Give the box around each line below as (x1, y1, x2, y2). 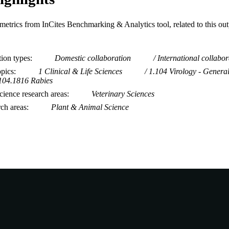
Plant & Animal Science (51, 102, 129, 111)
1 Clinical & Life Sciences (38, 66, 122, 76)
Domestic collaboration (55, 53, 131, 62)
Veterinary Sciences (91, 89, 154, 98)
